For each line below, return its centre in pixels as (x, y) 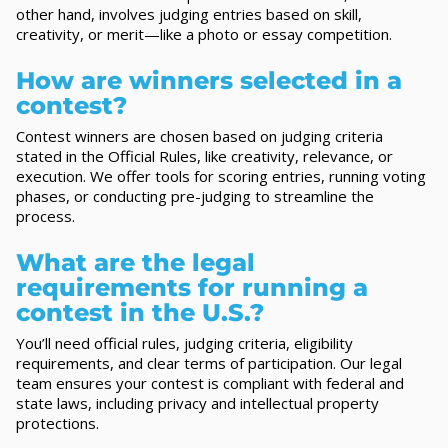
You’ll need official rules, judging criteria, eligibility (184, 342)
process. (45, 215)
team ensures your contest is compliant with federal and (210, 382)
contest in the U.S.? (140, 312)
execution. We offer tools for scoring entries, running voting (221, 175)
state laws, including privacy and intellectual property (197, 402)
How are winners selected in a (209, 80)
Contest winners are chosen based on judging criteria (199, 135)
